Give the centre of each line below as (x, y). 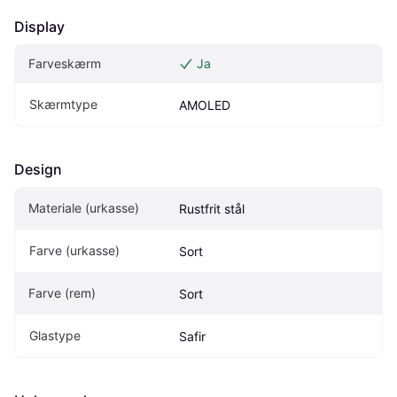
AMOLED (205, 105)
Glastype (55, 335)
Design (38, 169)
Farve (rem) (62, 292)
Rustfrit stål (212, 208)
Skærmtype (63, 104)
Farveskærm (65, 63)
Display (39, 26)
